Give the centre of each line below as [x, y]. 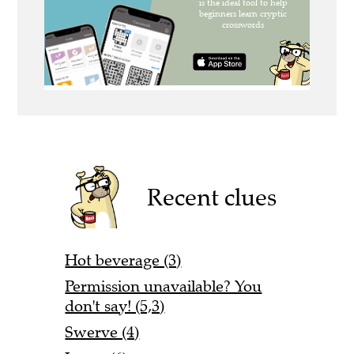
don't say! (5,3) [115, 306]
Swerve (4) [102, 332]
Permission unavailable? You [164, 286]
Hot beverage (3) [123, 260]
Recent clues [212, 197]
